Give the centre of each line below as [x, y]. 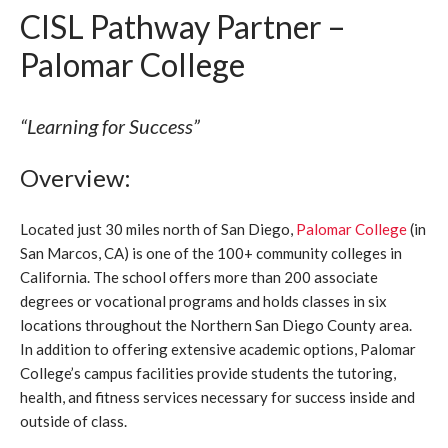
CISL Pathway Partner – [183, 26]
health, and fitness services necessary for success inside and [218, 397]
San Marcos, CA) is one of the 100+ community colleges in [211, 253]
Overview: [76, 177]
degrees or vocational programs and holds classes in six [204, 301]
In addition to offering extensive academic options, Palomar [218, 349]
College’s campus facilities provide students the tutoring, [208, 373]
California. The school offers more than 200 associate [199, 277]
